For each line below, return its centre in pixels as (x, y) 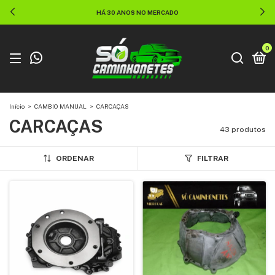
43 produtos (243, 130)
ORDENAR (75, 158)
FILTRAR (212, 158)
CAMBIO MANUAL (60, 106)
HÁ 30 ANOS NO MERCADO (137, 12)
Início (17, 106)
